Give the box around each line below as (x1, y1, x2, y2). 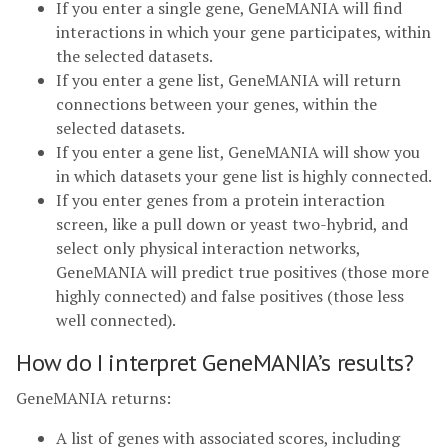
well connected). (56, 309, 176, 331)
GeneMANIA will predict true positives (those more (56, 261, 429, 283)
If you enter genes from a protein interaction (56, 189, 385, 211)
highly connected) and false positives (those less (56, 285, 404, 307)
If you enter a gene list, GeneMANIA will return (56, 69, 401, 91)
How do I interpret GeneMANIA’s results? (16, 347, 414, 378)
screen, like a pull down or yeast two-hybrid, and (56, 213, 408, 235)
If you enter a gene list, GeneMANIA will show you (56, 141, 420, 163)
